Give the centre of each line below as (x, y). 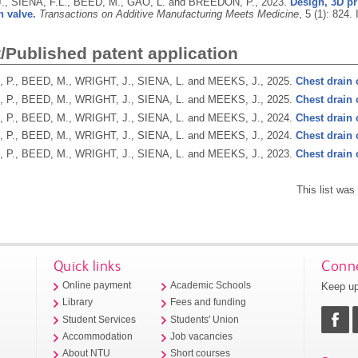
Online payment (97, 286)
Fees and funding (209, 302)
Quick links (87, 265)
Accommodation (98, 336)
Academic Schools (211, 286)
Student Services (99, 319)
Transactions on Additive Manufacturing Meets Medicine (169, 14)
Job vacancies (202, 336)
